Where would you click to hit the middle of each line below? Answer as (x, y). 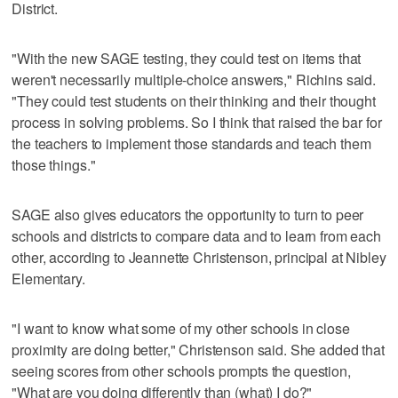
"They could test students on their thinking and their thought (194, 100)
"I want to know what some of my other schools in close (181, 328)
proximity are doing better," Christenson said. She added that (198, 349)
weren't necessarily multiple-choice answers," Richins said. (194, 79)
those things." (54, 164)
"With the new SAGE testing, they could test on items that (187, 58)
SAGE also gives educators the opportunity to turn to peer (188, 214)
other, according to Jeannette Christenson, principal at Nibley (199, 257)
